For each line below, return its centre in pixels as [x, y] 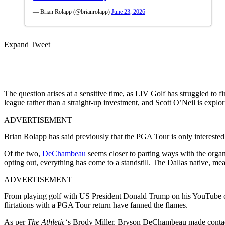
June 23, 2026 [128, 11]
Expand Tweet [27, 44]
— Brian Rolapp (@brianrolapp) [72, 11]
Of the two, [23, 153]
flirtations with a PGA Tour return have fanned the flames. [96, 205]
